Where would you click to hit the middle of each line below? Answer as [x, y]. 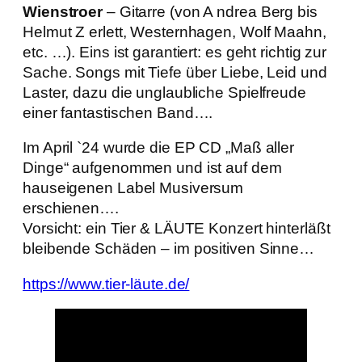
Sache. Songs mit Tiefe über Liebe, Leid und [175, 72]
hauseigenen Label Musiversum [133, 188]
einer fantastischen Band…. [118, 112]
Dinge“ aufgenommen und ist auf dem [152, 168]
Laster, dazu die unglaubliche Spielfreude [164, 92]
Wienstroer [63, 11]
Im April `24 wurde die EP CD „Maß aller [159, 148]
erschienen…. [71, 208]
